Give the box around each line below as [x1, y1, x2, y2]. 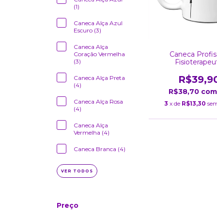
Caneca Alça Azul [74, 19, 123, 27]
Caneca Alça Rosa [74, 98, 123, 105]
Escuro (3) [74, 27, 101, 34]
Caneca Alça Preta [74, 74, 125, 81]
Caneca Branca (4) [74, 145, 125, 153]
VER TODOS [61, 169, 93, 173]
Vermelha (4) [74, 129, 109, 136]
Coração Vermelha [74, 50, 125, 58]
